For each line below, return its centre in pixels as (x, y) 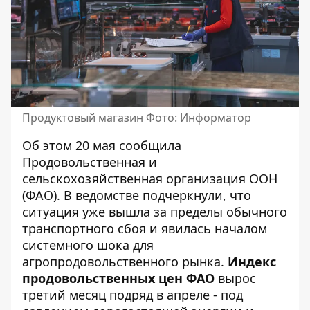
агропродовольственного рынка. (125, 262)
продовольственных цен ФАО (118, 279)
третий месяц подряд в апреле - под (133, 295)
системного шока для (88, 245)
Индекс (252, 262)
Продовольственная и (90, 162)
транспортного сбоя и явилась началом (145, 229)
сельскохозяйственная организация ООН (150, 179)
